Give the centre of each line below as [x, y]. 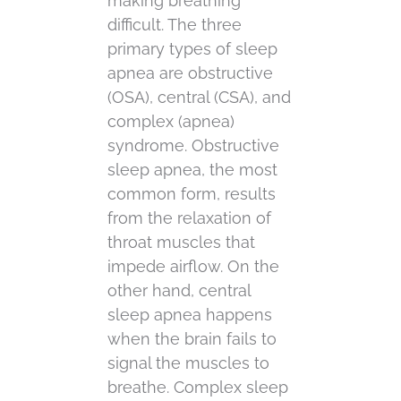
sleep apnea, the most [192, 170]
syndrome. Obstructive [193, 146]
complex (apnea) [171, 122]
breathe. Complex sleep [198, 388]
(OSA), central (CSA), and [199, 98]
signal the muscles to [188, 363]
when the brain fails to [192, 339]
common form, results [192, 194]
